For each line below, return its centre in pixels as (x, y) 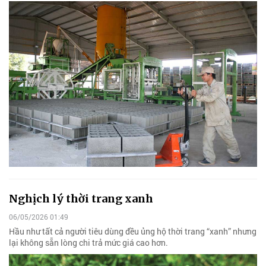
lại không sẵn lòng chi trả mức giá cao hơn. (88, 243)
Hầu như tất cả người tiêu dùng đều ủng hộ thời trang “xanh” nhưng (133, 232)
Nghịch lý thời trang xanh (81, 199)
